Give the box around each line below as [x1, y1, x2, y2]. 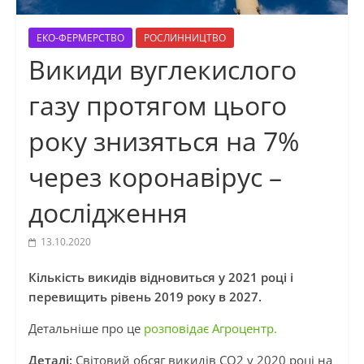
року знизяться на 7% [28, 123, 299, 159]
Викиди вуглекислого [28, 52, 297, 88]
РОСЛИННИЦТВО [143, 31, 226, 45]
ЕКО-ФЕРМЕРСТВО [36, 31, 124, 45]
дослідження [28, 195, 188, 231]
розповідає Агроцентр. [143, 320, 277, 337]
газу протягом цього [28, 88, 287, 123]
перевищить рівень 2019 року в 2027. [28, 288, 262, 305]
